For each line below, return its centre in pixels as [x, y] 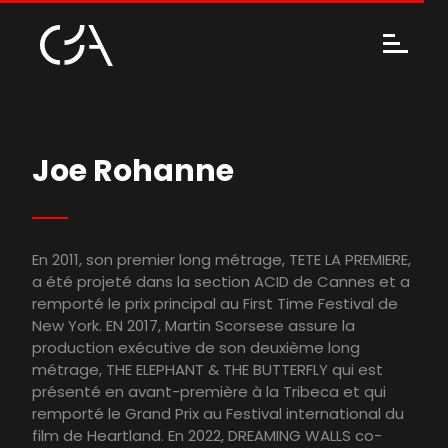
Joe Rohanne [133, 171]
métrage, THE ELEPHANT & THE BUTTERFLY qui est [207, 370]
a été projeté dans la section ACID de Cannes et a [221, 282]
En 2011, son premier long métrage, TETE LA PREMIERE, [221, 260]
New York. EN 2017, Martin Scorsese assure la [193, 326]
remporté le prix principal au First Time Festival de [215, 304]
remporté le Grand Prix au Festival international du [218, 414]
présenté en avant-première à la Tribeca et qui [209, 392]
